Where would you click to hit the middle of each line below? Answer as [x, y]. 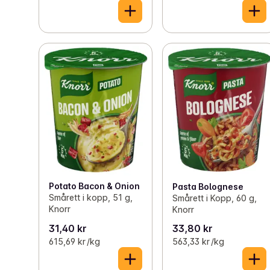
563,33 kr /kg [199, 241]
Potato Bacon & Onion [94, 186]
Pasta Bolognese [208, 187]
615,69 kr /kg [74, 241]
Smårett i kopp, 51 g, [91, 197]
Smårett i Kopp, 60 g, [215, 198]
